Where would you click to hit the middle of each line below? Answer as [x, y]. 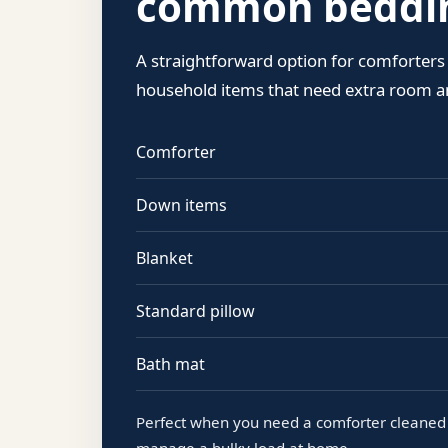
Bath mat [170, 364]
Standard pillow [195, 311]
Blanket [164, 258]
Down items [181, 205]
